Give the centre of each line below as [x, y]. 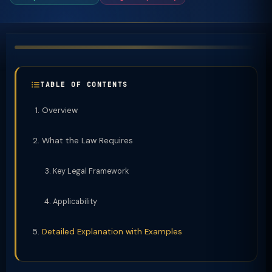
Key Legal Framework [91, 171]
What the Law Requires [87, 141]
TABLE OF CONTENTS [84, 84]
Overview [60, 110]
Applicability [75, 201]
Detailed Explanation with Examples [112, 232]
